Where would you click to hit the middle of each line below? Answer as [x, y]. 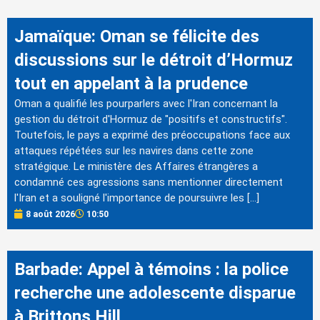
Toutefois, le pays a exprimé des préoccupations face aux [152, 135]
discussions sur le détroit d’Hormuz [154, 60]
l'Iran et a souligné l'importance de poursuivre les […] [137, 197]
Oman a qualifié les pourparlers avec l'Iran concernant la [146, 103]
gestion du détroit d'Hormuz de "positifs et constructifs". [151, 119]
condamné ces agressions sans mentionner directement [149, 182]
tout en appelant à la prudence [131, 83]
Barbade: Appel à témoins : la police [151, 269]
